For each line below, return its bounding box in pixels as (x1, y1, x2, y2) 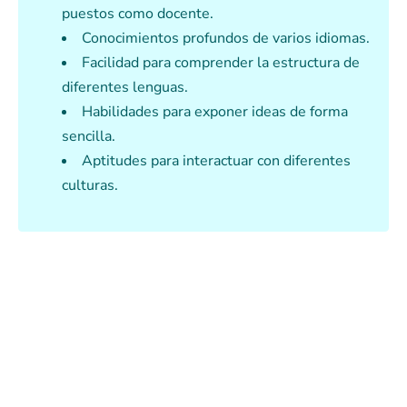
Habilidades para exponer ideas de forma (82, 102, 348, 123)
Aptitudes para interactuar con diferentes (82, 151, 351, 172)
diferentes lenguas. (62, 77, 188, 98)
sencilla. (62, 126, 115, 147)
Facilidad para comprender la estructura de (82, 53, 360, 74)
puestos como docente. (62, 4, 213, 25)
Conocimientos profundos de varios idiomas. (82, 28, 370, 49)
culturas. (62, 175, 118, 196)
